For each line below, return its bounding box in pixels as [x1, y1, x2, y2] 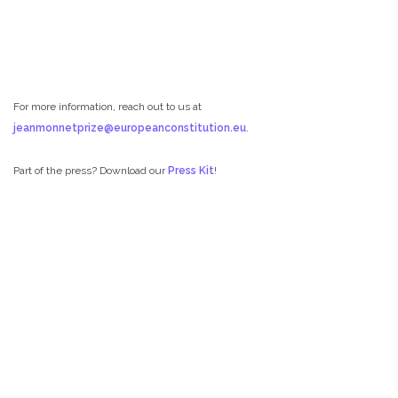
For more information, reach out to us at [13, 99, 202, 113]
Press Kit [168, 163, 214, 177]
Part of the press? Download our [13, 163, 168, 177]
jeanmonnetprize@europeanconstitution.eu [13, 121, 246, 134]
